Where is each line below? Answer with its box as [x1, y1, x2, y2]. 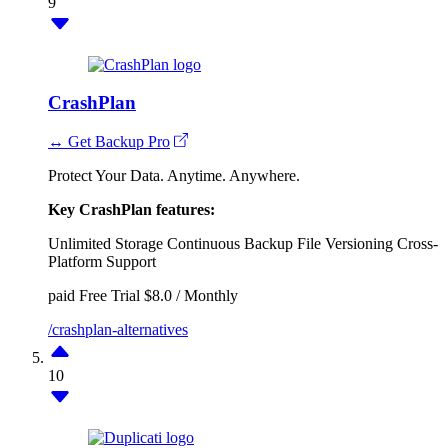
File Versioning [297, 235, 393, 252]
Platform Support [48, 253, 156, 270]
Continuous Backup [167, 235, 293, 252]
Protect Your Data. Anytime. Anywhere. [48, 167, 300, 184]
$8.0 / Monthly [144, 287, 238, 304]
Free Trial [79, 287, 140, 304]
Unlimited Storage [48, 235, 163, 252]
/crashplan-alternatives [48, 321, 188, 338]
